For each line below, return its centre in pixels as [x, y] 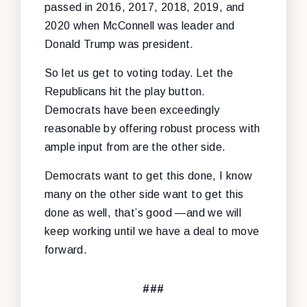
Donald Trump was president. [119, 44]
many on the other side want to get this [144, 194]
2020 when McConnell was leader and [140, 25]
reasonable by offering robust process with [152, 128]
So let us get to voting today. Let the [139, 73]
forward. [66, 249]
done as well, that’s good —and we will [143, 212]
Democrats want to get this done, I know [149, 175]
